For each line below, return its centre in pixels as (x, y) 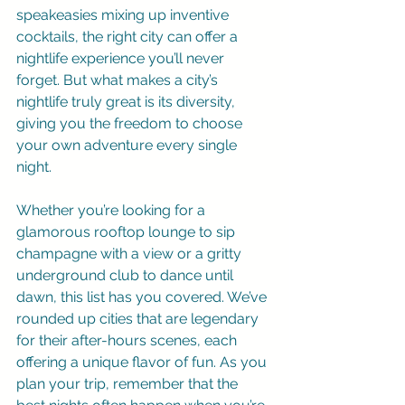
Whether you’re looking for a (113, 210)
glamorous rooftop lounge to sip (127, 232)
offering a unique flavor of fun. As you (143, 362)
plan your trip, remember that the (129, 384)
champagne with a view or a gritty (131, 254)
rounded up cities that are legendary (139, 319)
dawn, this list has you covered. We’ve (143, 297)
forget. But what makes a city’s (119, 80)
